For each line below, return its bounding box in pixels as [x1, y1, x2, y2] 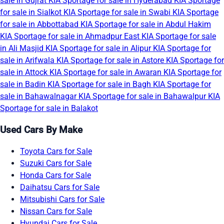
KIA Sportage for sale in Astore [56, 55, 166, 65]
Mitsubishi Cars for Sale [20, 194, 104, 204]
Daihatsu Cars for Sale [20, 182, 99, 192]
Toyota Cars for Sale [20, 146, 92, 156]
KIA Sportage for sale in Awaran [49, 67, 163, 77]
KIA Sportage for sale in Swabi [63, 7, 172, 17]
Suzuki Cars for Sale [20, 158, 91, 168]
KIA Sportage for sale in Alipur [45, 43, 153, 53]
